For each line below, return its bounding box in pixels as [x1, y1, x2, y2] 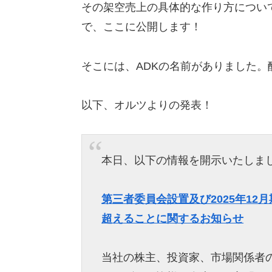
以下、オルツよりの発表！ [81, 98, 212, 111]
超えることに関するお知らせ [101, 212, 244, 225]
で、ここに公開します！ [81, 21, 202, 33]
